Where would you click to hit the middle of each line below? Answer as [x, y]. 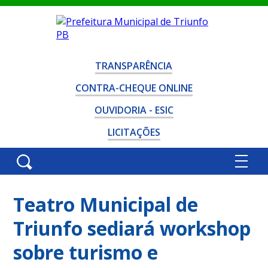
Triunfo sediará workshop [132, 228]
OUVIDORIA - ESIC [134, 110]
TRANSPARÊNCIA [134, 66]
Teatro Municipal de [106, 204]
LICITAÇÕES [134, 132]
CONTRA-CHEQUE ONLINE [134, 88]
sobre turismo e [86, 252]
